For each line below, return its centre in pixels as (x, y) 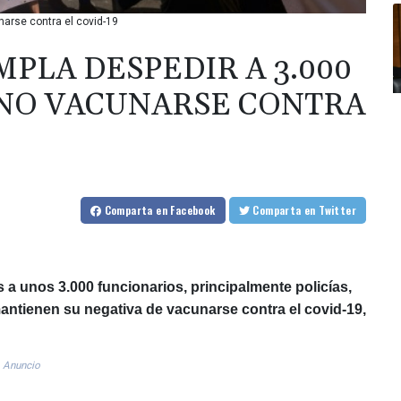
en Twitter (337, 209)
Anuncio (21, 365)
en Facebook (186, 209)
